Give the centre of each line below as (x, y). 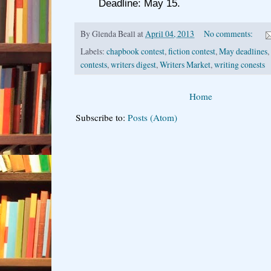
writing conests (240, 65)
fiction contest (192, 51)
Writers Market (185, 65)
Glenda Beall (114, 34)
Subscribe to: (102, 118)
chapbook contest (135, 51)
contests (94, 65)
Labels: (93, 51)
